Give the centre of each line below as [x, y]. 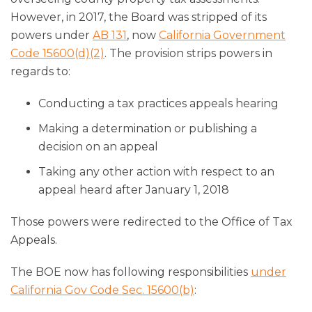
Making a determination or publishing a [148, 128]
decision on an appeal [98, 146]
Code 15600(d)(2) [57, 53]
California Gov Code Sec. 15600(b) [102, 290]
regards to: [40, 71]
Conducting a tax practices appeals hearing [158, 103]
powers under [52, 35]
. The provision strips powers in [188, 53]
